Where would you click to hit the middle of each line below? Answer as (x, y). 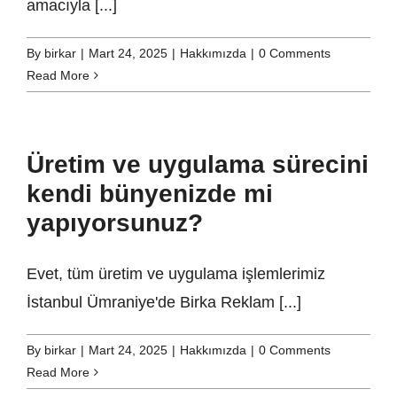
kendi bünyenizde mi (150, 194)
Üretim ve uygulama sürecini (198, 165)
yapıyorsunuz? (115, 223)
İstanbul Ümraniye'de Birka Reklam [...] (164, 303)
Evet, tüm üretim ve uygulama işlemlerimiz (176, 274)
